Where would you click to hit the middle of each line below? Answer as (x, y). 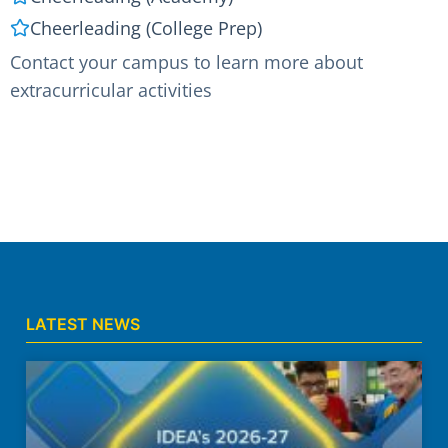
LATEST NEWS (83, 324)
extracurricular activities (111, 90)
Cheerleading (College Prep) (146, 28)
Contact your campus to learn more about (186, 62)
